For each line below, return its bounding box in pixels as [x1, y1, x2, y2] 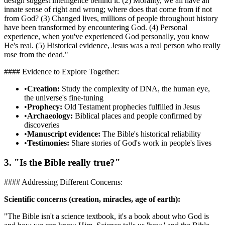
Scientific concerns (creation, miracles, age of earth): [4, 194, 180, 203]
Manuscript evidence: [27, 130, 100, 139]
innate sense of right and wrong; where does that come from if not [4, 5, 212, 14]
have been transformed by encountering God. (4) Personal [4, 23, 187, 32]
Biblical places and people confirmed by [73, 111, 202, 121]
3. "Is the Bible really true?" [4, 157, 121, 168]
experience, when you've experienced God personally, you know [4, 32, 209, 41]
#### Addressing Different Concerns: [4, 177, 123, 186]
